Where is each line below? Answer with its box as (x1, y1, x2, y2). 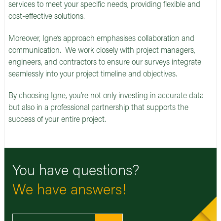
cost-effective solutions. (8, 12, 85, 21)
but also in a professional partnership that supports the (8, 104, 188, 112)
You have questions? (12, 164, 139, 180)
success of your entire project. (8, 116, 106, 124)
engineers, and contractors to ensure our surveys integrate (8, 58, 201, 67)
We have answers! (12, 183, 126, 199)
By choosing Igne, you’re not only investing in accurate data (8, 92, 204, 101)
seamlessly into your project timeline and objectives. (8, 70, 177, 78)
